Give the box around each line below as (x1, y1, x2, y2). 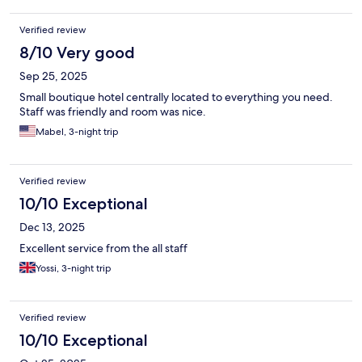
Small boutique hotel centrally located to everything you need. (19, 90, 333, 105)
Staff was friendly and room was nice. (19, 104, 206, 120)
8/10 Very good (19, 43, 135, 63)
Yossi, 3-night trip (36, 262, 112, 276)
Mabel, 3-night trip (36, 125, 119, 139)
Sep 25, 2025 (19, 69, 87, 84)
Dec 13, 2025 (19, 220, 85, 235)
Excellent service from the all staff (19, 241, 187, 256)
